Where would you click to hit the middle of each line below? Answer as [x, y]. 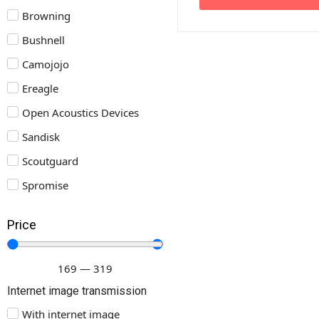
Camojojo [46, 64]
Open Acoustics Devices [80, 113]
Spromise [45, 185]
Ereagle [40, 88]
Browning [46, 16]
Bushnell [43, 40]
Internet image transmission [77, 291]
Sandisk [41, 137]
